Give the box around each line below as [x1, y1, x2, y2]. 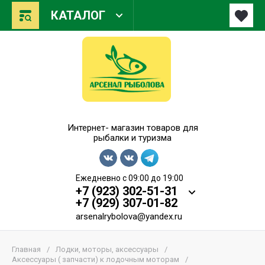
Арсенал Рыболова [72, 106, 193, 122]
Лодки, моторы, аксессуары [56, 245, 159, 254]
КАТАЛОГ [51, 8, 105, 22]
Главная [12, 245, 41, 254]
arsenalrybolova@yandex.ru [76, 211, 182, 222]
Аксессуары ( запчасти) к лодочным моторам [12, 255, 179, 264]
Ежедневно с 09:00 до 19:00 [76, 173, 183, 183]
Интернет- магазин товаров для [67, 122, 198, 133]
